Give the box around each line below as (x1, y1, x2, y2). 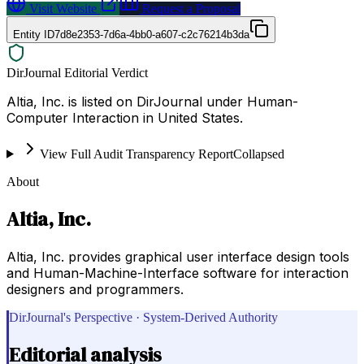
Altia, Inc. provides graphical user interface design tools (6, 248, 349, 265)
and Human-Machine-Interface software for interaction (6, 264, 349, 281)
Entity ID (13, 28, 54, 41)
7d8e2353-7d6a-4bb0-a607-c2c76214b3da (54, 28, 249, 41)
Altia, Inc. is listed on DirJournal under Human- (6, 93, 298, 110)
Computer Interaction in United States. (6, 109, 243, 126)
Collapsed (232, 146, 284, 161)
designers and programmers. (6, 280, 184, 297)
